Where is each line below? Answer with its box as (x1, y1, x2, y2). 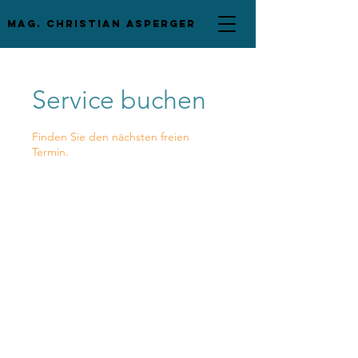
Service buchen (32, 85, 206, 115)
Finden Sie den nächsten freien (32, 129, 189, 144)
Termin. (32, 145, 69, 159)
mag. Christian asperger (7, 18, 196, 30)
